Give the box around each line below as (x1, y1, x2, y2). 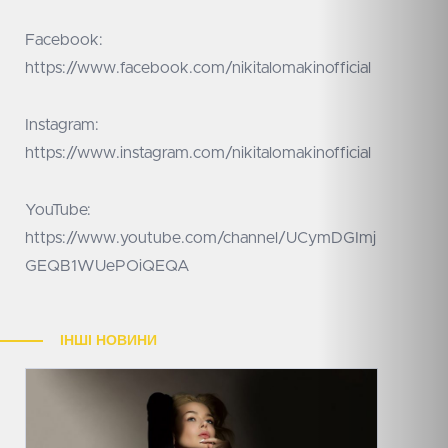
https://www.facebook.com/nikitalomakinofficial (25, 60, 371, 77)
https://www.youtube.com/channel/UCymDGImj (25, 230, 376, 247)
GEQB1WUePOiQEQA (25, 258, 190, 275)
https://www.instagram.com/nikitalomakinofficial (25, 145, 371, 162)
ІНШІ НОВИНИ (60, 334, 157, 349)
